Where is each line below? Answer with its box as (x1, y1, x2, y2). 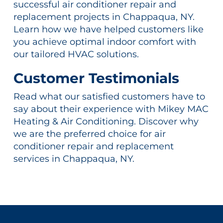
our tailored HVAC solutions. (13, 48, 139, 60)
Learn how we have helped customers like (13, 23, 204, 35)
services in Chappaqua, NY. (13, 153, 134, 164)
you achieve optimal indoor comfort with (13, 36, 196, 47)
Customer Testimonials (13, 69, 179, 87)
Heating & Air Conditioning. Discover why (13, 115, 199, 127)
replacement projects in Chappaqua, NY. (13, 11, 195, 22)
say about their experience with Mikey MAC (13, 103, 209, 114)
